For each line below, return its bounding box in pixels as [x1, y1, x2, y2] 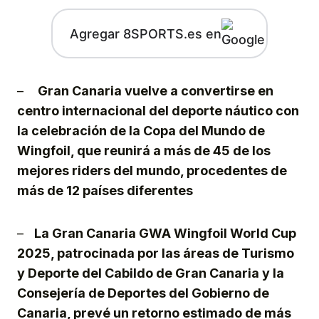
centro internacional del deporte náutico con [17, 103, 299, 119]
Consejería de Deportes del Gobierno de [17, 286, 269, 301]
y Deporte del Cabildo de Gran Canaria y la [17, 266, 284, 281]
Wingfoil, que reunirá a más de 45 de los [17, 143, 271, 159]
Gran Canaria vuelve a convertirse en [38, 83, 273, 99]
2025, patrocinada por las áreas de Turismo [17, 246, 294, 261]
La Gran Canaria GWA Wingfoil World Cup [34, 226, 296, 241]
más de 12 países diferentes [17, 183, 193, 199]
